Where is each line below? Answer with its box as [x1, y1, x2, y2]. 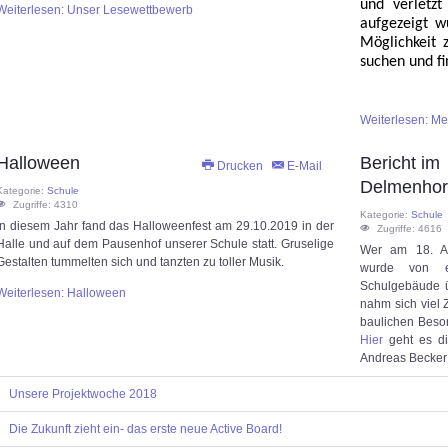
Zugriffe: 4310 [13, 199, 78, 211]
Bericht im [360, 153, 441, 174]
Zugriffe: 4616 [377, 223, 443, 235]
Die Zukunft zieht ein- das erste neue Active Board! [9, 422, 282, 437]
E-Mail [283, 159, 322, 174]
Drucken [213, 159, 266, 174]
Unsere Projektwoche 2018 [9, 387, 157, 402]
